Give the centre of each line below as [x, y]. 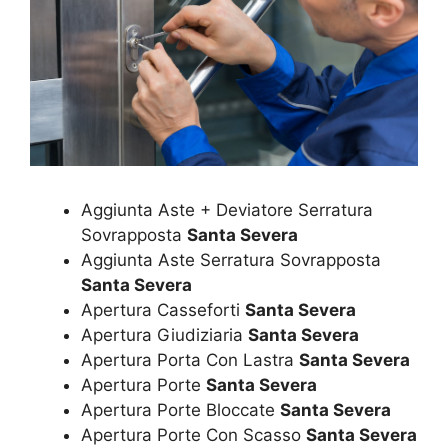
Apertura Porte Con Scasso [193, 435]
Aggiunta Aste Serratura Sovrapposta [231, 260]
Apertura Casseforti [163, 310]
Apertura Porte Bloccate [180, 410]
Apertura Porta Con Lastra [190, 360]
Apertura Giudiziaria [164, 335]
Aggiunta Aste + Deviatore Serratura [227, 210]
